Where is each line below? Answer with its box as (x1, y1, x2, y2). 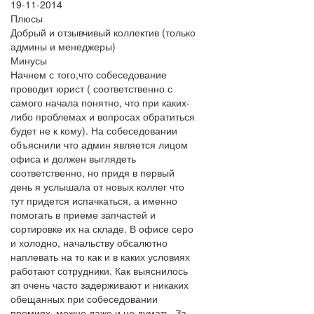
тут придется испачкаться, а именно (11, 193, 177, 207)
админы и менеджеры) (11, 39, 116, 53)
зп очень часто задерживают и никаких (11, 278, 189, 292)
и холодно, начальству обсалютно (11, 235, 168, 250)
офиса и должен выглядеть (11, 151, 136, 165)
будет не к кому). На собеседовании (11, 123, 177, 137)
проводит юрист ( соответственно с (11, 81, 172, 95)
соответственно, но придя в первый (11, 165, 175, 179)
